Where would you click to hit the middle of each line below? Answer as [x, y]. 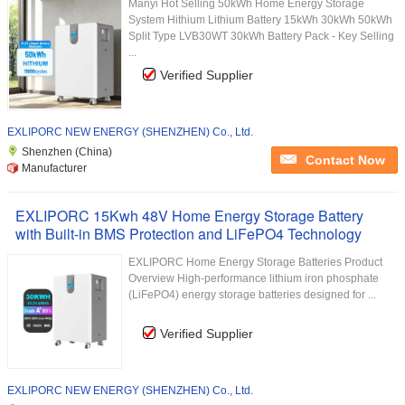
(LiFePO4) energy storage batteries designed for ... [252, 295]
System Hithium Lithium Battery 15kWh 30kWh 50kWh [260, 20]
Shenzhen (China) [67, 152]
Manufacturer [54, 168]
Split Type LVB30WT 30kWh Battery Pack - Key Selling [261, 36]
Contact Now [345, 160]
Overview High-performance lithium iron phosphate [254, 278]
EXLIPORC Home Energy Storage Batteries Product [255, 262]
